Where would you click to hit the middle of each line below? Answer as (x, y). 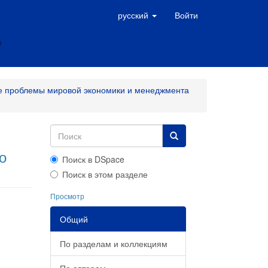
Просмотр (67, 196)
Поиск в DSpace (93, 159)
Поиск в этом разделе (105, 174)
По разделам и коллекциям (113, 243)
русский (134, 15)
